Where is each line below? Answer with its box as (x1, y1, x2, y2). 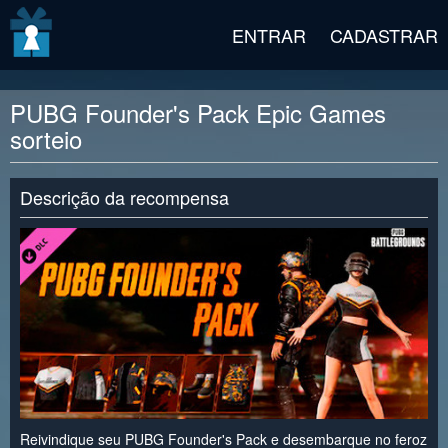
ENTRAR (232, 22, 306, 48)
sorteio (10, 121, 82, 156)
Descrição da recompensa (20, 184, 229, 210)
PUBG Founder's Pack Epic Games (10, 95, 386, 130)
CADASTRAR (330, 22, 438, 48)
